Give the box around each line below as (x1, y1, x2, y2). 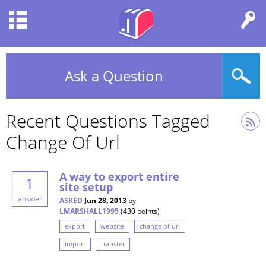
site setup (59, 180, 113, 194)
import (65, 239, 85, 249)
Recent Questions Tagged (6, 109, 210, 133)
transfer (101, 239, 125, 249)
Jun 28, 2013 (84, 195, 126, 205)
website (100, 221, 124, 230)
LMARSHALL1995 (59, 206, 119, 216)
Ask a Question (65, 66, 163, 85)
